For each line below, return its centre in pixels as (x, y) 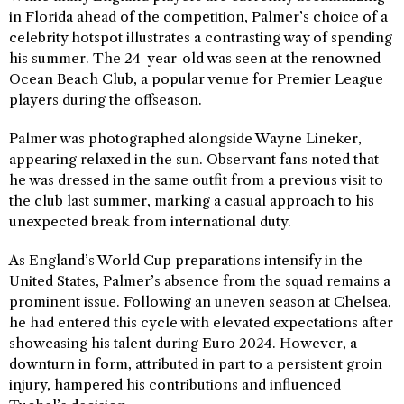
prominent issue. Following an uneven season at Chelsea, (200, 302)
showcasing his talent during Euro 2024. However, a (183, 343)
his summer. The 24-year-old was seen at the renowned (195, 58)
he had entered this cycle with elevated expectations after (201, 322)
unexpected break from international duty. (150, 221)
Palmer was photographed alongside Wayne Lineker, (185, 138)
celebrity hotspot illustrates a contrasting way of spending (201, 37)
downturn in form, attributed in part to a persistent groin (196, 364)
